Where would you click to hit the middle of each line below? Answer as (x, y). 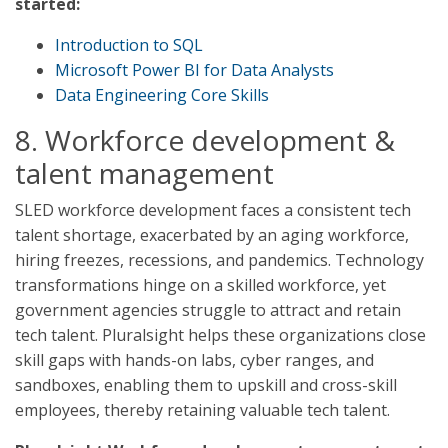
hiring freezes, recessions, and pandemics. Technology (219, 260)
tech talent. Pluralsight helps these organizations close (220, 335)
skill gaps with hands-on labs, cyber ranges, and (194, 360)
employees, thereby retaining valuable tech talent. (202, 410)
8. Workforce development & (205, 140)
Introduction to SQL (129, 45)
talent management (144, 173)
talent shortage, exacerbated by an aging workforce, (212, 235)
